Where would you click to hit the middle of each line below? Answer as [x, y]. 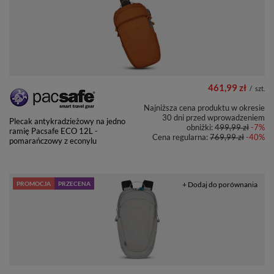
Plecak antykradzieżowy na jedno [67, 121]
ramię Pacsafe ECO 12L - [54, 131]
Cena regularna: [181, 137]
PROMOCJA [34, 184]
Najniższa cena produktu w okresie [204, 108]
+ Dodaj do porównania [220, 185]
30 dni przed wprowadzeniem [213, 118]
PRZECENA [74, 184]
